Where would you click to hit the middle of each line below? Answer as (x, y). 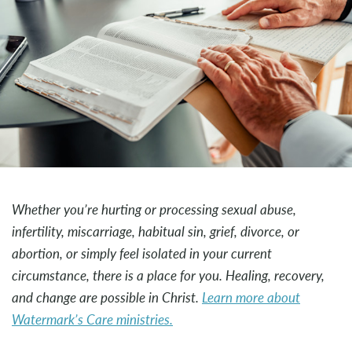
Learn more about (251, 298)
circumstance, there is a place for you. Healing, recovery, (168, 276)
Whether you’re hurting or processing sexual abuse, (154, 210)
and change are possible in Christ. (107, 298)
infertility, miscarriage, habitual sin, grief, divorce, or (156, 232)
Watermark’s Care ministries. (92, 320)
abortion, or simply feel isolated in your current (142, 254)
